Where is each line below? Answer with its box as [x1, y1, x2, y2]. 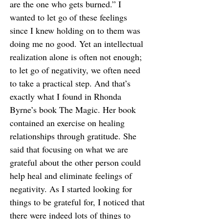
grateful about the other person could [10, 156, 141, 168]
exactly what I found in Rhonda [10, 90, 121, 102]
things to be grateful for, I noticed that [10, 196, 145, 208]
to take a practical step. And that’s [10, 77, 131, 89]
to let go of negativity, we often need [10, 64, 140, 76]
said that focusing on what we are [10, 143, 128, 155]
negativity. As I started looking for [10, 183, 132, 195]
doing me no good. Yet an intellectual [10, 38, 143, 49]
